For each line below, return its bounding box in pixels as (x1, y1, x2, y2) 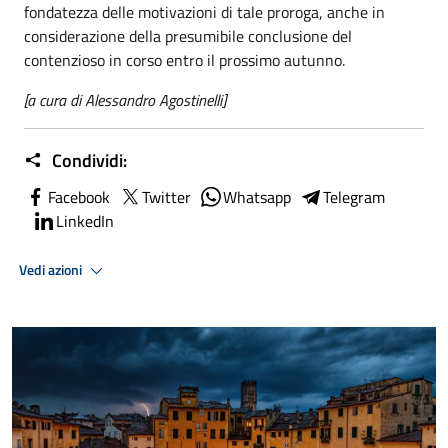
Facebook (48, 185, 110, 209)
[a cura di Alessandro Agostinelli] (24, 88, 226, 112)
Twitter (142, 185, 191, 209)
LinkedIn (56, 209, 114, 233)
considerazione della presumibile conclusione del (24, 24, 352, 48)
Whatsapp (223, 185, 291, 209)
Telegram (323, 185, 385, 209)
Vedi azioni (19, 258, 85, 281)
